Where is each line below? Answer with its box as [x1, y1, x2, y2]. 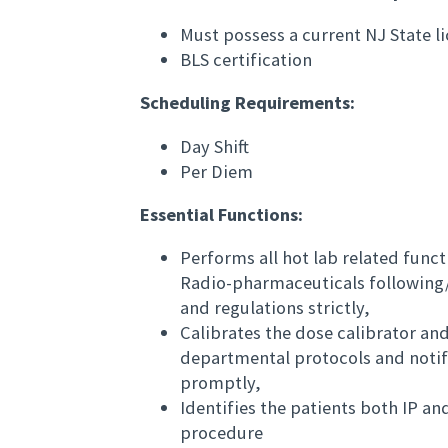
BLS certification [180, 47, 316, 71]
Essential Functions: [140, 203, 303, 227]
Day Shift [180, 134, 249, 158]
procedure [180, 421, 263, 445]
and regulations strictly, [180, 296, 370, 320]
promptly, [180, 371, 261, 395]
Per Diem [180, 159, 253, 183]
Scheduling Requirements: [140, 91, 355, 115]
